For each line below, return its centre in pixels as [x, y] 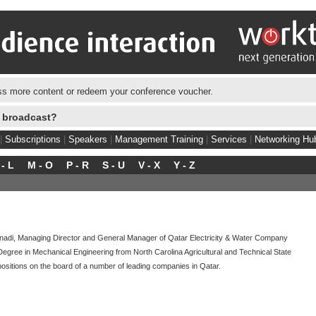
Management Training [159, 139]
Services [229, 139]
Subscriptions [33, 139]
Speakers [88, 139]
